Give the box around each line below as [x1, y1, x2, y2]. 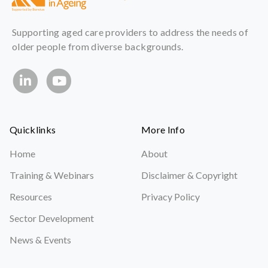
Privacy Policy [141, 190, 200, 202]
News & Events [10, 233, 71, 245]
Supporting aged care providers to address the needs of [12, 26, 248, 38]
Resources [10, 190, 52, 202]
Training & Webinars [10, 169, 94, 181]
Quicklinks [10, 123, 56, 135]
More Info [141, 123, 185, 135]
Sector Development [10, 212, 94, 224]
